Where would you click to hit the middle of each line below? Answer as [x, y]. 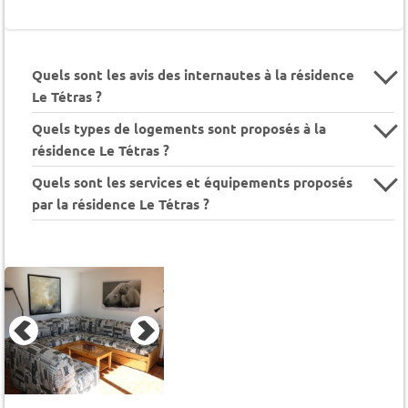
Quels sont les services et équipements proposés [192, 183]
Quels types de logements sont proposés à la [179, 129]
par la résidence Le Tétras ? [121, 204]
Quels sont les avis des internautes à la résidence [193, 75]
